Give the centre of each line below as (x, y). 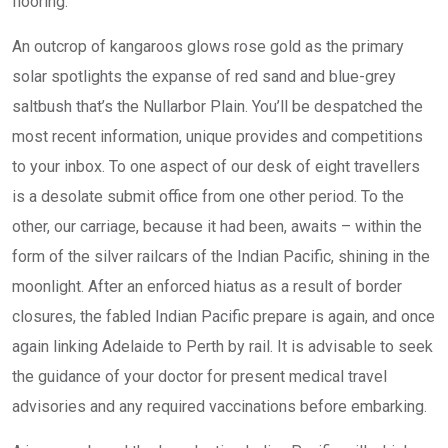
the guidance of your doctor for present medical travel (199, 376)
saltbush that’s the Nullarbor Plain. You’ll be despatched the (217, 106)
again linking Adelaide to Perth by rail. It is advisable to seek (222, 346)
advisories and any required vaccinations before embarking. (219, 406)
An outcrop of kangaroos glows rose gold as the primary (208, 46)
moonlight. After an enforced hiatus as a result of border (207, 286)
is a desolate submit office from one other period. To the (208, 196)
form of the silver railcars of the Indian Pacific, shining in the (221, 256)
